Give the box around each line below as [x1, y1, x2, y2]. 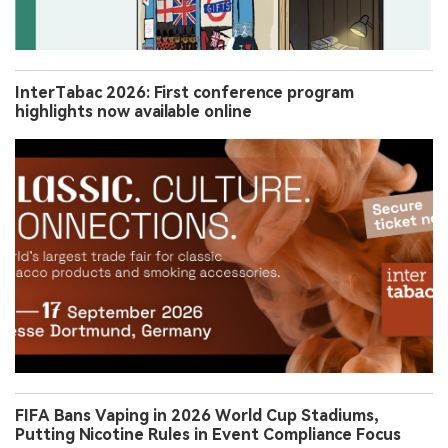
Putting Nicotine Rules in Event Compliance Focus [15, 424, 401, 444]
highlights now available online [15, 101, 252, 121]
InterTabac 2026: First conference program [15, 82, 354, 102]
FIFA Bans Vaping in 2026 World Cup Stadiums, [15, 405, 379, 425]
